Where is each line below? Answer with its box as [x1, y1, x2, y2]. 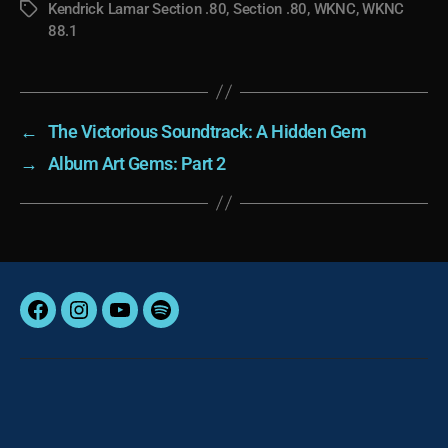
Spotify [159, 311, 214, 333]
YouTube [118, 311, 187, 333]
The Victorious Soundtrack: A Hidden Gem [47, 120, 367, 142]
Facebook [36, 311, 113, 333]
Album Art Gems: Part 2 [47, 152, 226, 174]
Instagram [77, 311, 158, 333]
